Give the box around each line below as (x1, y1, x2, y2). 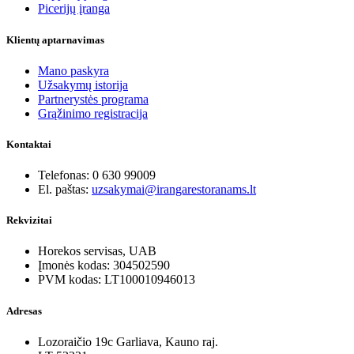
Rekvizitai (6, 214, 52, 227)
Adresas (6, 304, 42, 317)
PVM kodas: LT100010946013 (38, 273, 195, 287)
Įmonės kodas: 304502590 (38, 258, 170, 273)
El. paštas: (38, 183, 92, 197)
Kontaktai (6, 137, 51, 150)
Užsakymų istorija (38, 77, 128, 92)
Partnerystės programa (38, 92, 149, 106)
